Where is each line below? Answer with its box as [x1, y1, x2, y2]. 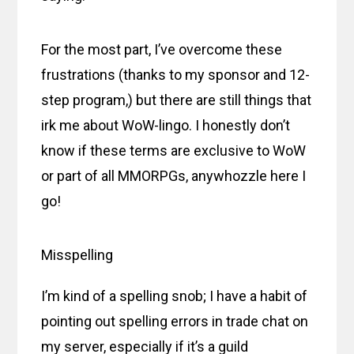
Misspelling [41, 246, 114, 263]
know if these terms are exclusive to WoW [41, 141, 307, 159]
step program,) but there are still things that [41, 91, 312, 108]
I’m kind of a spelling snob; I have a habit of [41, 287, 308, 304]
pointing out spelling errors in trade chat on [41, 312, 309, 330]
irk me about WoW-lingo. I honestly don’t [41, 116, 291, 134]
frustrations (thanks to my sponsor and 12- [41, 66, 311, 83]
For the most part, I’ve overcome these [41, 40, 283, 58]
